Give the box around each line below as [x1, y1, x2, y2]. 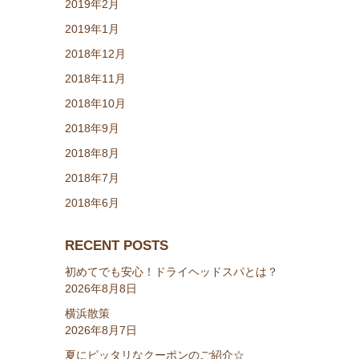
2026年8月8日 [64, 282, 137, 296]
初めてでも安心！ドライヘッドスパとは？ [64, 265, 278, 279]
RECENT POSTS [64, 238, 168, 254]
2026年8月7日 [64, 324, 137, 337]
